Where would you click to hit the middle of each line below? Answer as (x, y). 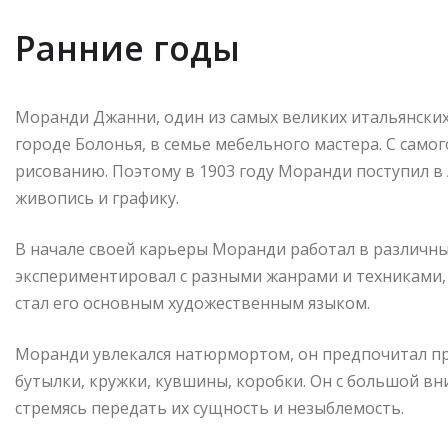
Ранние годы (127, 48)
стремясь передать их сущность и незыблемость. (209, 408)
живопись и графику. (97, 198)
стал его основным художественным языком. (192, 303)
